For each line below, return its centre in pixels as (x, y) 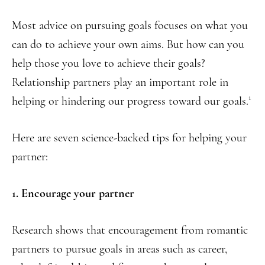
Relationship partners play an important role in (120, 82)
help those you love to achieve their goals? (109, 63)
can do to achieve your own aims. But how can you (128, 44)
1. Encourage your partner (73, 194)
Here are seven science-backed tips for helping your (129, 138)
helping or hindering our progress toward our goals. (130, 101)
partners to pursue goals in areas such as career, (119, 249)
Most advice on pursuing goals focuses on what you (130, 25)
